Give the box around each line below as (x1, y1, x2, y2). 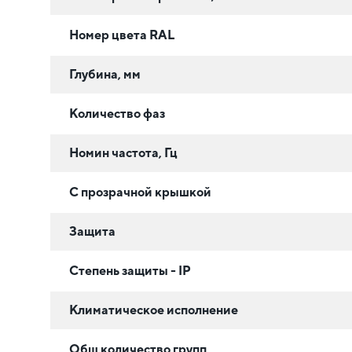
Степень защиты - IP (69, 263, 191, 279)
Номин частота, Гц (69, 145, 178, 161)
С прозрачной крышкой (69, 185, 211, 200)
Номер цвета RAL (69, 27, 174, 43)
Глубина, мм (69, 67, 141, 82)
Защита (69, 224, 115, 240)
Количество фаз (69, 106, 165, 122)
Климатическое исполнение (69, 302, 238, 318)
